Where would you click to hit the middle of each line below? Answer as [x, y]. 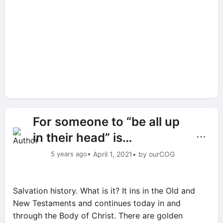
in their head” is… [82, 138]
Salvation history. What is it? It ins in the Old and [104, 191]
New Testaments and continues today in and [97, 203]
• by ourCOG [153, 154]
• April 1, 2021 [110, 154]
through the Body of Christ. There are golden [98, 216]
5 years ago [69, 154]
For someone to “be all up [106, 122]
